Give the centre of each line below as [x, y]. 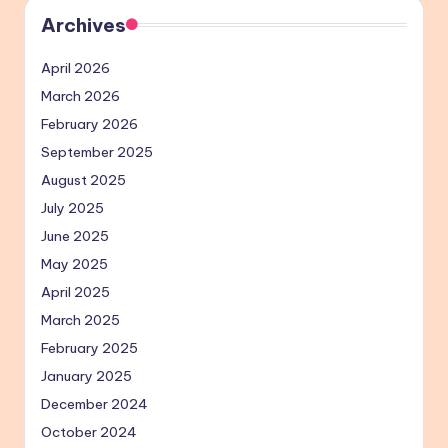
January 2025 [86, 375]
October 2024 [89, 431]
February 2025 [89, 347]
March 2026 [80, 95]
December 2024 [94, 403]
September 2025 [97, 151]
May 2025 [74, 263]
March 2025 [80, 319]
